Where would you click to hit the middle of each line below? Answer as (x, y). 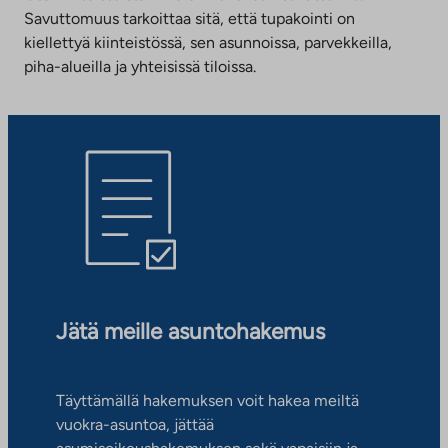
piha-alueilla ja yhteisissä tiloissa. (140, 66)
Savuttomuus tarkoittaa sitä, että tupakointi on (189, 18)
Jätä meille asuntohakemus (190, 332)
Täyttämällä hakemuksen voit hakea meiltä (207, 401)
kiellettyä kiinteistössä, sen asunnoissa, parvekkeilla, (208, 42)
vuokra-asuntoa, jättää (135, 425)
